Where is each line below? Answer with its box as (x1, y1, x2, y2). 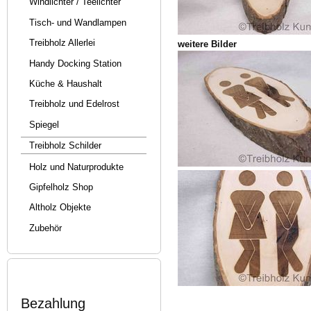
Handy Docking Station (28, 58, 121, 69)
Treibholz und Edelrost (28, 99, 119, 110)
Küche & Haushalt (28, 78, 102, 89)
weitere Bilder (178, 39, 237, 50)
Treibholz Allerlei (28, 37, 95, 49)
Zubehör (28, 222, 62, 233)
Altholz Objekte (28, 202, 91, 213)
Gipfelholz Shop (28, 181, 93, 192)
